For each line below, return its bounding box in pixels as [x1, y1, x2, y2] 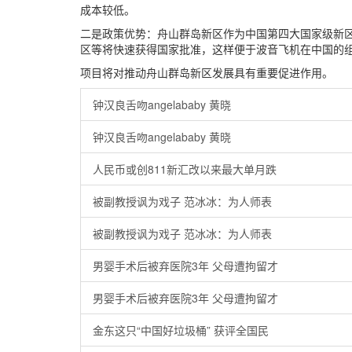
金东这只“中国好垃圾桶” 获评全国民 [93, 322, 269, 338]
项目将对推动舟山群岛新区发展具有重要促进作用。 [80, 64, 333, 80]
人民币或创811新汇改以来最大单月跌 [93, 161, 277, 177]
